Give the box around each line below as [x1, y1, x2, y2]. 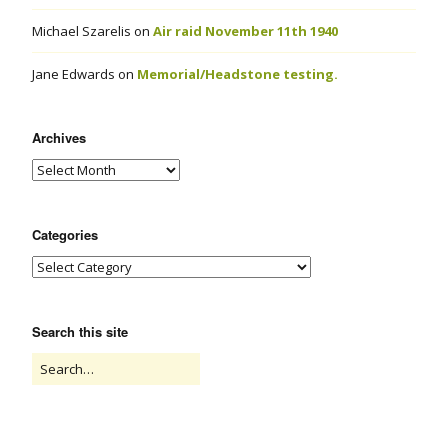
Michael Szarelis [32, 22, 131, 41]
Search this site [32, 322, 128, 342]
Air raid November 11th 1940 [153, 22, 338, 41]
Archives [32, 128, 86, 148]
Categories [32, 225, 98, 245]
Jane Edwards [32, 65, 115, 84]
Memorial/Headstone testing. [137, 65, 338, 84]
